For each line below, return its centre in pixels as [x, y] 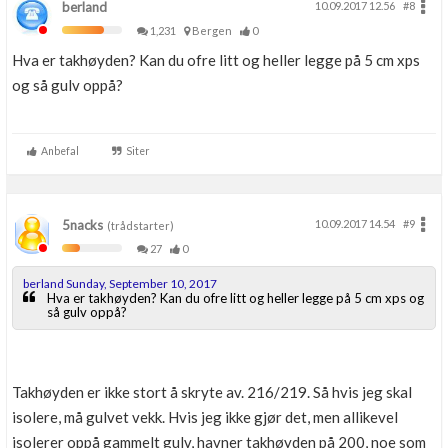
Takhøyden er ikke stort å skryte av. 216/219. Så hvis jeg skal [212, 392]
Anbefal [58, 151]
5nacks [82, 225]
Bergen [214, 31]
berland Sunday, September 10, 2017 [120, 284]
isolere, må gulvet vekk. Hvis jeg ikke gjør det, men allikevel [205, 417]
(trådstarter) [138, 226]
